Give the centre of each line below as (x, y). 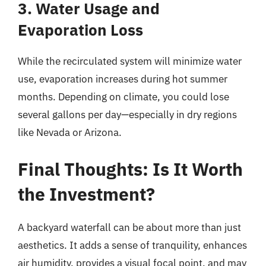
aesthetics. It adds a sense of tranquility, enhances (132, 245)
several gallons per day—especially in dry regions (127, 115)
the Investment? (86, 194)
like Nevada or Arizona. (70, 132)
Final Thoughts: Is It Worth (130, 169)
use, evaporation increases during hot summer (123, 79)
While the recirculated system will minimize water (130, 61)
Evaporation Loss (80, 30)
